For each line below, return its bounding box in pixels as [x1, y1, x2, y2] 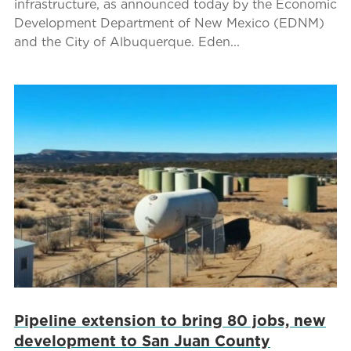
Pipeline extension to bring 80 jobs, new [13, 311, 326, 330]
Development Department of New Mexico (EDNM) [13, 15, 324, 31]
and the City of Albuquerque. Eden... [13, 34, 240, 49]
